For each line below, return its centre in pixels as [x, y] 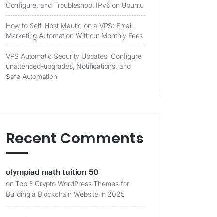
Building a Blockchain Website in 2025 [65, 194]
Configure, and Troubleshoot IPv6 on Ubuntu [75, 5]
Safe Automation [31, 76]
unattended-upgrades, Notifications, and [68, 66]
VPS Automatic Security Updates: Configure [74, 56]
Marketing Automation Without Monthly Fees [74, 36]
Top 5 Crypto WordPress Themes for [72, 183]
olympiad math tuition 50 [52, 172]
